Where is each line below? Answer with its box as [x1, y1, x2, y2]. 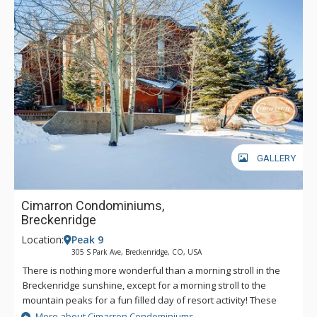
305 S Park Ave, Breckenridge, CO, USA [71, 247, 202, 257]
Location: [21, 233, 64, 246]
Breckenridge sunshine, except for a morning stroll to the [23, 279, 266, 292]
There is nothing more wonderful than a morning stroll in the [23, 264, 280, 277]
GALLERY [257, 152, 296, 163]
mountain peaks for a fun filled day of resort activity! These [23, 294, 277, 306]
